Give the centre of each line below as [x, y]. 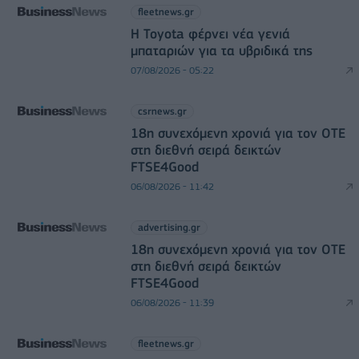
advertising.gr [169, 227]
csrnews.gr [162, 111]
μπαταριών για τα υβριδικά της [221, 50]
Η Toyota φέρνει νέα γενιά [210, 33]
